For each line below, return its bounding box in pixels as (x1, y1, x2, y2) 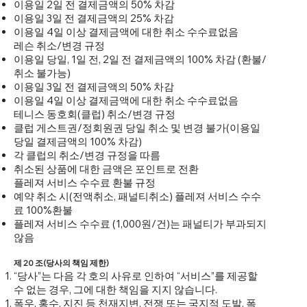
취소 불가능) (14, 66, 71, 80)
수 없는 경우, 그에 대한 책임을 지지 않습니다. (14, 283, 217, 297)
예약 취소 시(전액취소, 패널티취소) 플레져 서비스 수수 (14, 190, 261, 204)
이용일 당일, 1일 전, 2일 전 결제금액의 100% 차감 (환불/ (14, 53, 267, 66)
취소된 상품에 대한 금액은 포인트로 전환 (14, 162, 199, 176)
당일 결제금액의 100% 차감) (14, 135, 142, 149)
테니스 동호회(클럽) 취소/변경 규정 (14, 108, 175, 121)
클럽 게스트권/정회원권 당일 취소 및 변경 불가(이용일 (14, 121, 260, 135)
